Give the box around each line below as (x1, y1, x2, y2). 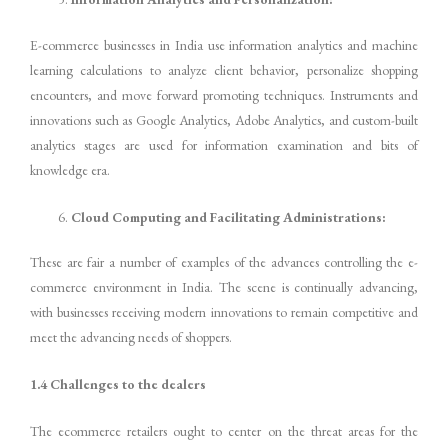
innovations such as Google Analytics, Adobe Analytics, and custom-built (30, 110, 418, 129)
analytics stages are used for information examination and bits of (30, 135, 418, 154)
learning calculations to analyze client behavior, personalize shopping (30, 60, 418, 79)
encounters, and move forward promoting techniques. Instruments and (30, 85, 418, 104)
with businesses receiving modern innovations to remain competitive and (30, 303, 418, 322)
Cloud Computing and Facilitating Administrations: (71, 207, 387, 226)
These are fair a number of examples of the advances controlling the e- (30, 253, 418, 272)
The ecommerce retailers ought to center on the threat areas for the (30, 421, 418, 440)
